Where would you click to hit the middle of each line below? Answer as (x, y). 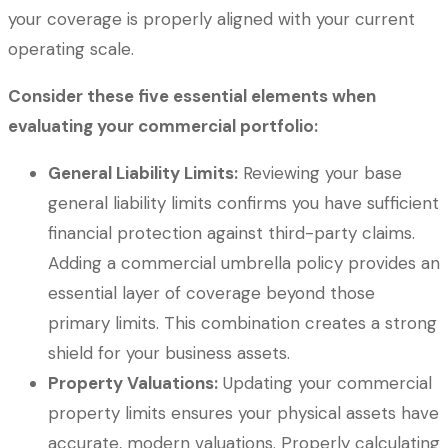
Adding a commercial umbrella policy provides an (244, 262)
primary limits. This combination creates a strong (242, 322)
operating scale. (71, 48)
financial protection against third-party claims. (231, 232)
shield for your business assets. (169, 352)
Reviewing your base (320, 172)
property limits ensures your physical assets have (243, 412)
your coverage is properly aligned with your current (211, 18)
